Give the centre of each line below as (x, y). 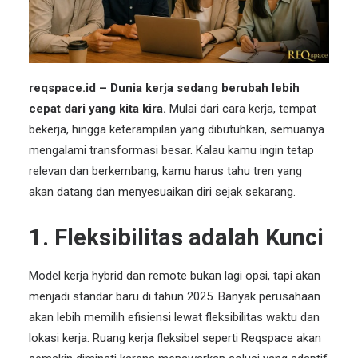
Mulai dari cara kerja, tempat (241, 108)
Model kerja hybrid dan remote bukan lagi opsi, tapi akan (175, 275)
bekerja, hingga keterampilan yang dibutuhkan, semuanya (177, 129)
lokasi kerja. (61, 338)
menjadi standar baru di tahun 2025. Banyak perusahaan (175, 296)
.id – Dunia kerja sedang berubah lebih (191, 88)
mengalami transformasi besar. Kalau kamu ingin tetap (171, 150)
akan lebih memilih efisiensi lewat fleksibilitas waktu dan (174, 317)
